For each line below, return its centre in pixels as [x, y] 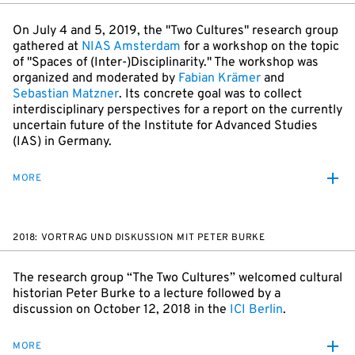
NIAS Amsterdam [131, 47]
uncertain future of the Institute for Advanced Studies [165, 126]
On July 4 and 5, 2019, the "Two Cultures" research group [176, 31]
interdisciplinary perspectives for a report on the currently [177, 110]
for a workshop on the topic [260, 47]
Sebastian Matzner [66, 94]
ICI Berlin [256, 310]
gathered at [47, 47]
